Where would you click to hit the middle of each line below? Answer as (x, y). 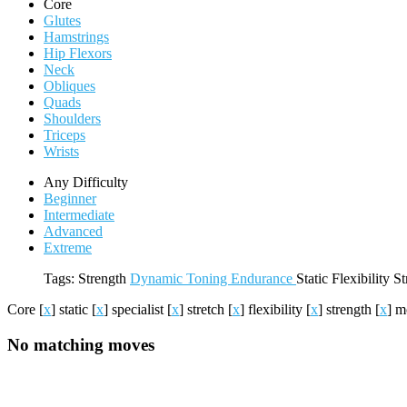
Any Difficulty (86, 182)
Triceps (65, 135)
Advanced (73, 231)
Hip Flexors (78, 53)
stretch (208, 309)
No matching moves (81, 344)
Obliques (69, 86)
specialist (139, 309)
